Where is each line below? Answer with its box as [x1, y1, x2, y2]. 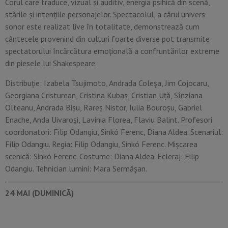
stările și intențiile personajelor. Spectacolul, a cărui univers [5, 9, 205, 20]
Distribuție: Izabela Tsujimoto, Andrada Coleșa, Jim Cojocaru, [5, 77, 209, 88]
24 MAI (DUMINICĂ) [5, 188, 74, 198]
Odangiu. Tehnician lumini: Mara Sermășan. [5, 163, 147, 174]
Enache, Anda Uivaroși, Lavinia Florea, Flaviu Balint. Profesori [5, 114, 212, 125]
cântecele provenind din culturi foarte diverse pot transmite [5, 34, 210, 44]
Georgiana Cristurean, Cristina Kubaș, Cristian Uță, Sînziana [5, 90, 203, 100]
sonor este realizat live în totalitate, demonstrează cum [5, 21, 199, 32]
